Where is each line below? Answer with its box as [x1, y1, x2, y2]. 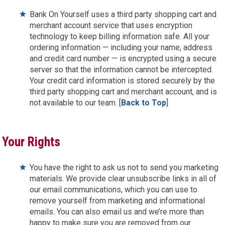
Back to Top [121, 98, 167, 107]
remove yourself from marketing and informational [30, 196, 205, 205]
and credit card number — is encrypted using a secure [30, 54, 217, 63]
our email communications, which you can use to [30, 185, 198, 194]
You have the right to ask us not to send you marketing [30, 163, 219, 172]
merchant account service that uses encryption [30, 21, 193, 30]
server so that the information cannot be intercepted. [30, 65, 213, 74]
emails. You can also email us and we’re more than [30, 207, 204, 216]
